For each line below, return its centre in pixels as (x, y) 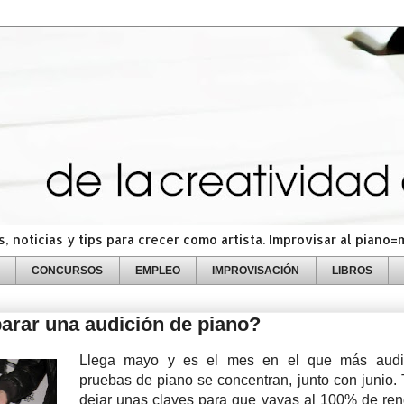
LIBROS (352, 270)
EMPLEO (157, 270)
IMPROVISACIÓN (256, 270)
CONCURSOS (68, 270)
